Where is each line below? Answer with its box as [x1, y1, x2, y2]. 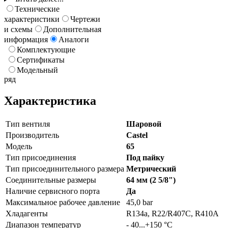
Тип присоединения [6, 153, 76, 162]
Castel [126, 130, 148, 139]
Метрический [126, 164, 176, 173]
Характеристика [4, 94, 96, 108]
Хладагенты [6, 209, 48, 218]
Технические [15, 5, 60, 14]
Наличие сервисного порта [6, 186, 100, 195]
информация [4, 35, 48, 44]
